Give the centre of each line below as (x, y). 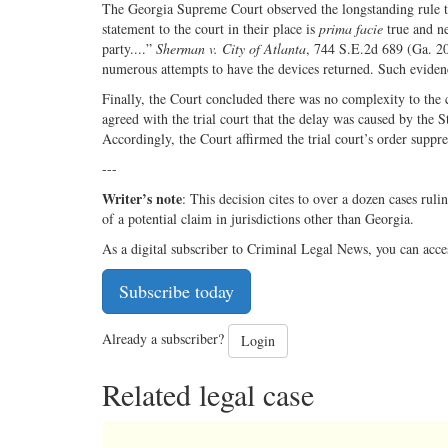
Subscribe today (176, 290)
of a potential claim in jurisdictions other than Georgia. (258, 218)
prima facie (351, 28)
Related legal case (208, 393)
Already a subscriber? (165, 339)
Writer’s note (142, 198)
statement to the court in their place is (210, 28)
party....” (129, 48)
